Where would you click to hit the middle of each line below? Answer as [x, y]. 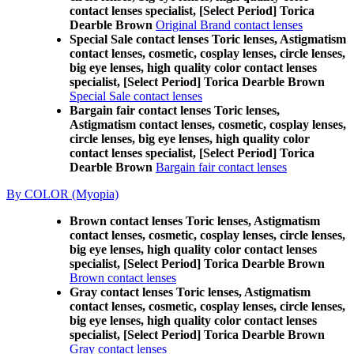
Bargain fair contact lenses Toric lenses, [175, 110]
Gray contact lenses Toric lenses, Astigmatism [190, 292]
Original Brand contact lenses [229, 25]
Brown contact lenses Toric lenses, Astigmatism [195, 221]
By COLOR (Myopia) [62, 194]
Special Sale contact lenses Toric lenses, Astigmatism [208, 39]
